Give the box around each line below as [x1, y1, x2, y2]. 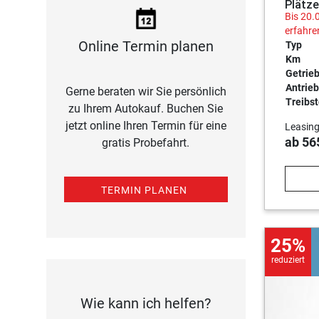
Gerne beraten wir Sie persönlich [65, 85, 226, 98]
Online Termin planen [78, 38, 214, 55]
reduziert [271, 255, 305, 265]
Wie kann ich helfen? [80, 295, 211, 312]
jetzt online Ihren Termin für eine [65, 119, 226, 132]
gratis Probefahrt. [102, 136, 190, 150]
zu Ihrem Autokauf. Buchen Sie [68, 102, 224, 115]
